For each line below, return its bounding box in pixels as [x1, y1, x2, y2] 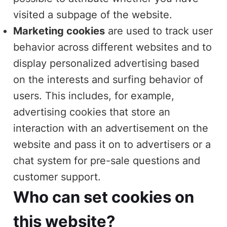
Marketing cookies [13, 24, 105, 37]
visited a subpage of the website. [13, 8, 173, 21]
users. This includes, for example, [13, 89, 175, 102]
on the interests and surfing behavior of [13, 73, 204, 86]
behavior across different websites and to [13, 41, 212, 53]
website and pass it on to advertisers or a [13, 138, 211, 150]
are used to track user [105, 24, 213, 37]
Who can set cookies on [13, 187, 195, 206]
